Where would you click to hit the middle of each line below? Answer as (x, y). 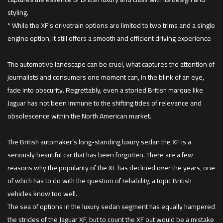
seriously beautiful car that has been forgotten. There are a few (100, 155)
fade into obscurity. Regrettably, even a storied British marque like (105, 90)
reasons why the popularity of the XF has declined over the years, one (111, 168)
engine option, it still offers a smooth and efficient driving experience (109, 39)
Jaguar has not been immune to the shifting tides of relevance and (105, 103)
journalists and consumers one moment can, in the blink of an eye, (106, 77)
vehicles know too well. (42, 194)
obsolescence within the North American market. (79, 116)
